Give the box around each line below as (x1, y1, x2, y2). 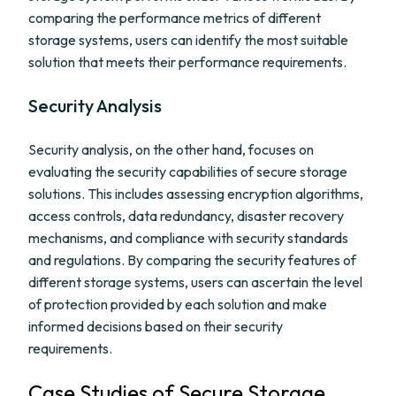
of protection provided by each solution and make (28, 295, 327, 313)
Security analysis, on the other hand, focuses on (28, 141, 314, 158)
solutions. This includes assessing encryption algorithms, (28, 185, 363, 202)
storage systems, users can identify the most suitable (28, 31, 348, 49)
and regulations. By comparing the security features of (28, 251, 356, 269)
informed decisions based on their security (28, 317, 283, 335)
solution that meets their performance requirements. (28, 53, 346, 71)
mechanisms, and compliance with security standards (28, 229, 348, 247)
